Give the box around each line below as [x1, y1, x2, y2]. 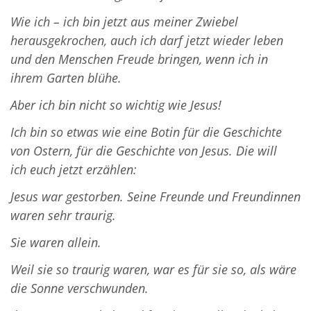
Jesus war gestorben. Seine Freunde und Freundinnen [10, 188, 301, 205]
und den [10, 51, 58, 68]
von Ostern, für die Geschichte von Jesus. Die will [10, 142, 277, 160]
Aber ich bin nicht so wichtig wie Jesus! [10, 96, 221, 114]
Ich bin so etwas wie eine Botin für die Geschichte [10, 124, 282, 141]
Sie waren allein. [10, 234, 101, 251]
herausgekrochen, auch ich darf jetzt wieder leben [10, 32, 283, 49]
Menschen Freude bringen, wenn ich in [58, 51, 268, 68]
